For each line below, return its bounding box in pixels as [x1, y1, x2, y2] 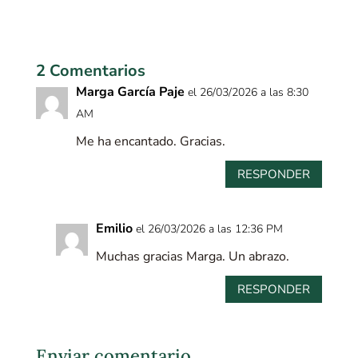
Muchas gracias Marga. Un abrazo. [95, 248, 289, 265]
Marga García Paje [75, 83, 185, 101]
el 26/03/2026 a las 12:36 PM [135, 221, 283, 237]
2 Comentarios [35, 60, 145, 82]
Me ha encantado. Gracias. [75, 133, 225, 150]
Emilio [95, 220, 133, 237]
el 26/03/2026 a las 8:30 [187, 85, 308, 100]
